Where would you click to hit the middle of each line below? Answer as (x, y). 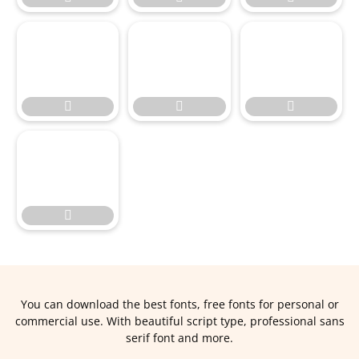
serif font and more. (179, 338)
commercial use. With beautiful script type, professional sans (179, 321)
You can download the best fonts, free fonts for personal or (179, 304)
